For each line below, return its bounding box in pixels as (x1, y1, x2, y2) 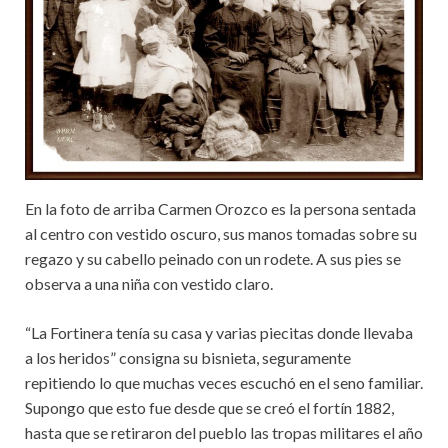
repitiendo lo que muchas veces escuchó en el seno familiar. (25, 373, 423, 393)
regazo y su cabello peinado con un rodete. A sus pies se (25, 249, 401, 269)
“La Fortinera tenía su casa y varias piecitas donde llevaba (25, 323, 413, 343)
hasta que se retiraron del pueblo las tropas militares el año (25, 423, 423, 443)
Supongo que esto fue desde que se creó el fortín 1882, (25, 398, 394, 418)
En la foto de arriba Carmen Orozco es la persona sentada (25, 199, 416, 219)
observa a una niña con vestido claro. (25, 274, 273, 294)
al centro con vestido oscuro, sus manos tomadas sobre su (25, 224, 417, 244)
